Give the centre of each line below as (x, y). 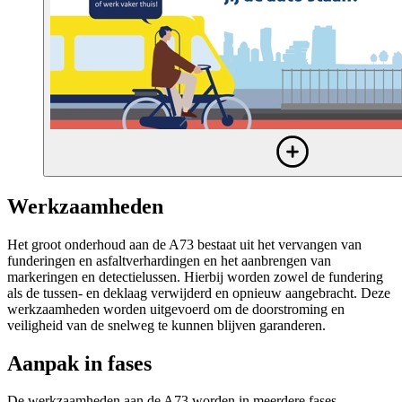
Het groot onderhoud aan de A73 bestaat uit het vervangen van (184, 244)
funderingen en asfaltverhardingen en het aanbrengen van (169, 260)
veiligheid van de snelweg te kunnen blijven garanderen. (166, 325)
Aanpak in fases (79, 363)
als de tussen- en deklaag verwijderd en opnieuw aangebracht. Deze (199, 293)
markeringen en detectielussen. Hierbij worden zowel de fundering (195, 276)
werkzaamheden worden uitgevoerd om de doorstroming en (176, 309)
